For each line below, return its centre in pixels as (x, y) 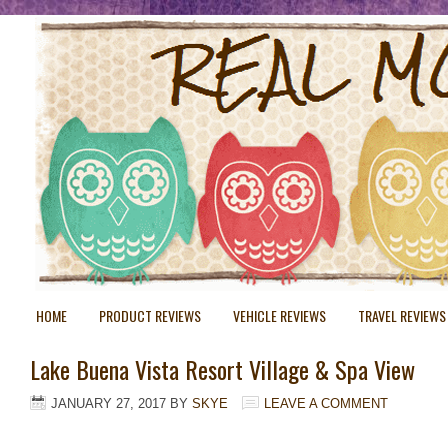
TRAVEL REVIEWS (402, 315)
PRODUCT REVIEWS (150, 315)
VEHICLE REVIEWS (279, 315)
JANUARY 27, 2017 (108, 403)
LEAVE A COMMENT (326, 403)
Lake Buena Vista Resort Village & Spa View (222, 369)
